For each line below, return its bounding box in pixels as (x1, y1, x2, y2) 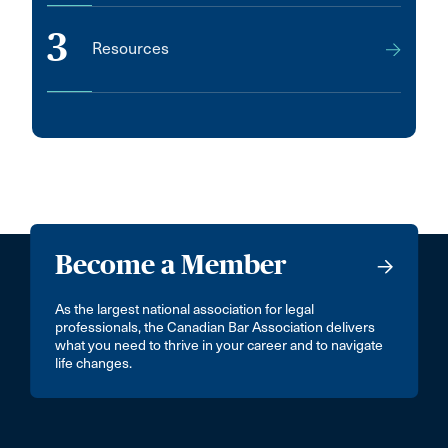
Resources (92, 39, 169, 58)
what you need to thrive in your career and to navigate (55, 337, 384, 354)
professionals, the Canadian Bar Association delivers (55, 319, 376, 336)
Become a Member (55, 249, 288, 280)
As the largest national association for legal (55, 301, 315, 318)
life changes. (55, 355, 133, 372)
